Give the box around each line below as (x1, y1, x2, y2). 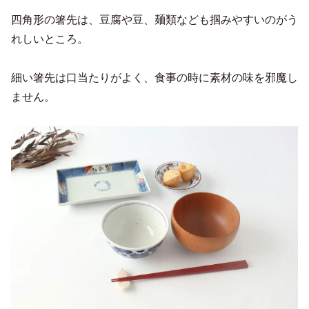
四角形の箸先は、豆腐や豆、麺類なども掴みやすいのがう (11, 13, 298, 26)
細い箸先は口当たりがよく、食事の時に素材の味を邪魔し (11, 71, 298, 83)
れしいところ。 (11, 32, 88, 45)
